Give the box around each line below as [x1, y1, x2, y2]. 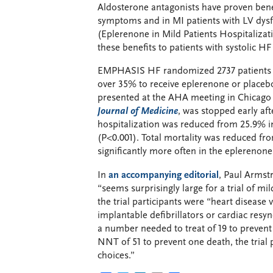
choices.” [97, 250, 135, 261]
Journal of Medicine [97, 107, 178, 116]
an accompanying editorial [108, 170, 219, 180]
